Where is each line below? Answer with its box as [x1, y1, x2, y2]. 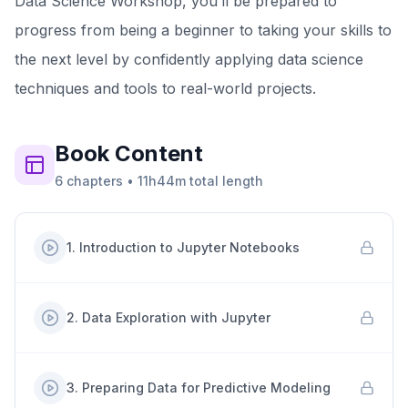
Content [109, 140, 203, 167]
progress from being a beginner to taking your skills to [15, 21, 392, 39]
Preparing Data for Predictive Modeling [82, 380, 331, 395]
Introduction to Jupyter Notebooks [79, 240, 300, 255]
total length [186, 173, 263, 189]
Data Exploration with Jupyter [82, 310, 270, 325]
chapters [66, 173, 123, 189]
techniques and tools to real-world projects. [15, 79, 316, 97]
